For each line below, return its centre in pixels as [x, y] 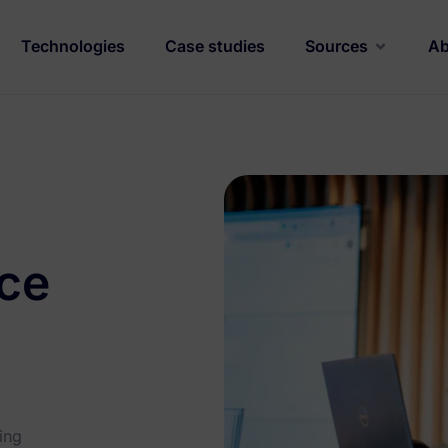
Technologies [73, 46]
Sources [337, 46]
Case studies [215, 46]
